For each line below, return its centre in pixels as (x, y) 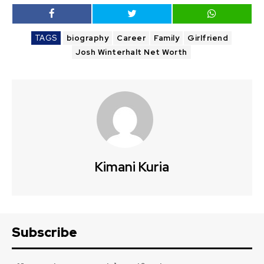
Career (131, 38)
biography (88, 38)
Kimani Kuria (132, 167)
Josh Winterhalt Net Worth (131, 52)
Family (167, 38)
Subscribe (44, 232)
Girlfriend (208, 38)
